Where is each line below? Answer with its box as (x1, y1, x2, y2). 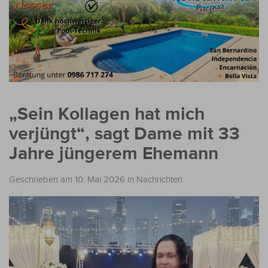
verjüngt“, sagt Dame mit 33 (9, 123, 240, 145)
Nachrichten (136, 174, 182, 185)
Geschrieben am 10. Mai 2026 (9, 174, 125, 185)
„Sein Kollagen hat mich (9, 103, 205, 125)
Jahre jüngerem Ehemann (9, 142, 218, 165)
